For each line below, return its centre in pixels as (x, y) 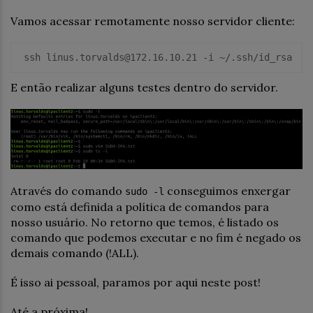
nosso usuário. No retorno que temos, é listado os (145, 223)
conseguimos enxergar (227, 191)
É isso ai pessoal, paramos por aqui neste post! (136, 283)
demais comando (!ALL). (75, 253)
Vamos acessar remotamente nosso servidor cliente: (153, 21)
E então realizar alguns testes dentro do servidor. (144, 88)
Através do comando (68, 191)
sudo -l (145, 192)
